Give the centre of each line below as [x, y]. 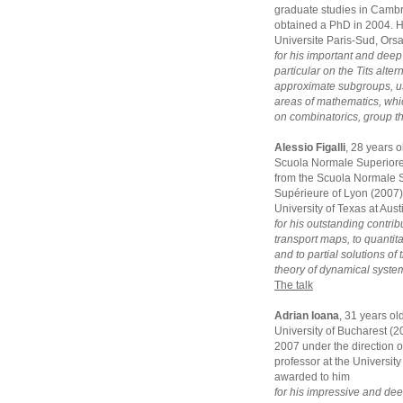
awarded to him [312, 377]
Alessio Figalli [310, 148]
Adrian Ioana [307, 316]
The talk [294, 285]
